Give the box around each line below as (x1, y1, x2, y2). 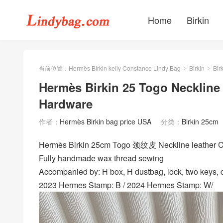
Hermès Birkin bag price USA (60, 116, 151, 126)
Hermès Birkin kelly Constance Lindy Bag (69, 64, 181, 72)
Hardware (39, 95, 93, 112)
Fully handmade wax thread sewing (39, 152, 164, 164)
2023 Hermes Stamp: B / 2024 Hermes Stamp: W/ (39, 179, 213, 191)
